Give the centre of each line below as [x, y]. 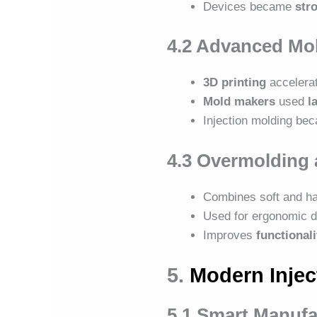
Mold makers [240, 102]
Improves [230, 235]
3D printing [235, 83]
